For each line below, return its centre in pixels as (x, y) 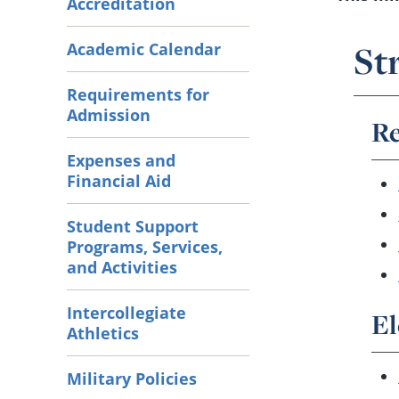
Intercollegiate (126, 312)
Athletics (103, 333)
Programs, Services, (145, 246)
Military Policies (132, 378)
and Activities (122, 267)
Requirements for (138, 94)
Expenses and (121, 160)
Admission (109, 114)
